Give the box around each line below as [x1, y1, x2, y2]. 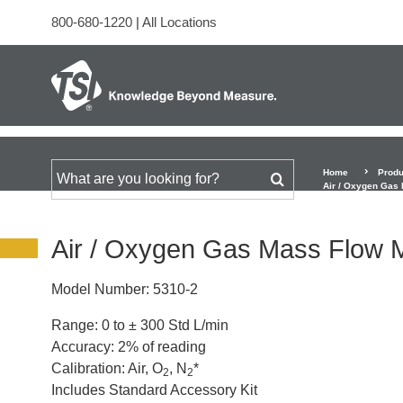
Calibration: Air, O [51, 361, 163, 376]
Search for [50, 170, 116, 185]
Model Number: [51, 282, 149, 297]
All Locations [142, 14, 217, 30]
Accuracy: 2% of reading [51, 339, 206, 354]
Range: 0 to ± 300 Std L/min [51, 318, 228, 333]
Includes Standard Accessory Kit [51, 382, 257, 398]
